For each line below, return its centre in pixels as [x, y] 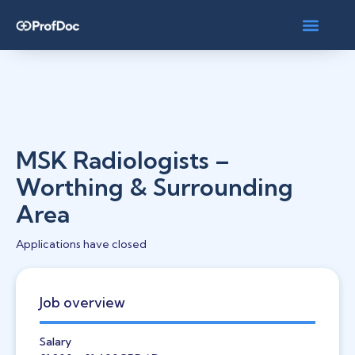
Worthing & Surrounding [155, 187]
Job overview [82, 302]
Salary [55, 342]
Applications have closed [81, 244]
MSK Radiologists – [123, 160]
